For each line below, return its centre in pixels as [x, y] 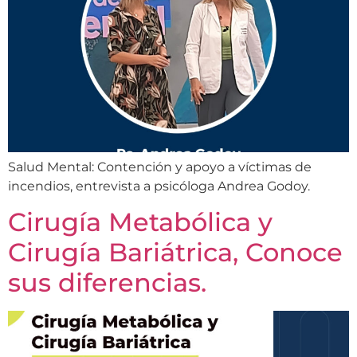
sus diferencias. [107, 283]
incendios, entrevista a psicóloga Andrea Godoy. [159, 186]
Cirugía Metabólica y [140, 222]
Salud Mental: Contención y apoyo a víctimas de [160, 167]
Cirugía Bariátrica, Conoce [175, 253]
